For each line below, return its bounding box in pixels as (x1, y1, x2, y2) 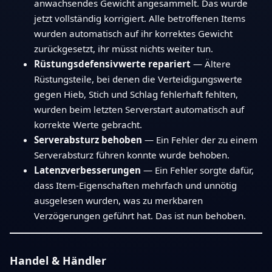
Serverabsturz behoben (34, 133, 142, 146)
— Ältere (191, 57, 231, 70)
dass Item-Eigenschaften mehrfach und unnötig (34, 178, 237, 191)
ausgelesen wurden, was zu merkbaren (34, 194, 203, 206)
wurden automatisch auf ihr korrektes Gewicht (34, 27, 233, 39)
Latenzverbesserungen (34, 163, 141, 176)
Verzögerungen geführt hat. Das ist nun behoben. (34, 209, 246, 222)
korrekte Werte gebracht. (34, 118, 142, 131)
